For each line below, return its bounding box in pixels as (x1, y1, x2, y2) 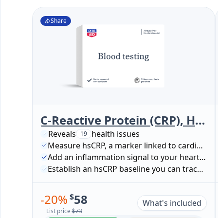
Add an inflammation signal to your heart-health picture (200, 152, 206, 163)
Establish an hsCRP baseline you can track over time (197, 163, 204, 174)
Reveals (48, 128, 76, 139)
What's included (142, 198, 201, 208)
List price (46, 207, 72, 215)
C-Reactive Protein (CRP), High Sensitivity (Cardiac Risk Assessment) (195, 112, 205, 128)
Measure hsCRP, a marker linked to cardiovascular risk (197, 140, 203, 151)
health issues (91, 128, 140, 139)
